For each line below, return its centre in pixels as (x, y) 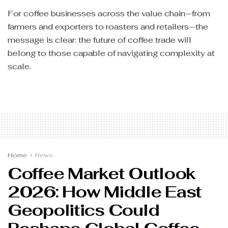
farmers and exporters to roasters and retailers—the (108, 27)
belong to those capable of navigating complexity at (111, 53)
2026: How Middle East (105, 192)
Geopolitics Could (83, 210)
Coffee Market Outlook (102, 174)
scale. (19, 67)
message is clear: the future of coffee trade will (99, 40)
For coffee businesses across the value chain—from (109, 14)
